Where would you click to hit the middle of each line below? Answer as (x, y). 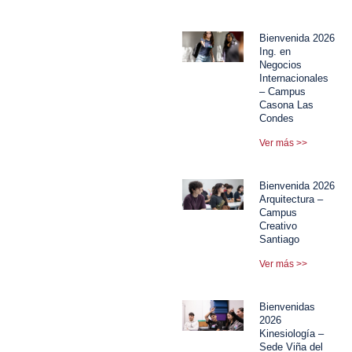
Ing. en (275, 51)
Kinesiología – (292, 333)
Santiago (280, 239)
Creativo (279, 225)
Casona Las (287, 104)
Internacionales (294, 78)
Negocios (281, 64)
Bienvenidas (288, 306)
